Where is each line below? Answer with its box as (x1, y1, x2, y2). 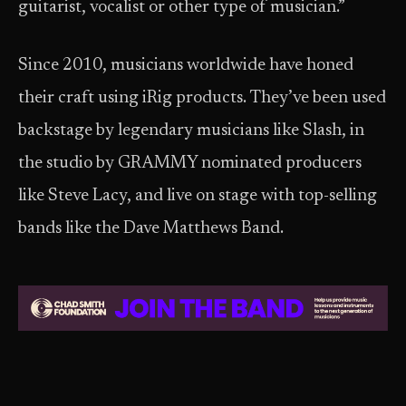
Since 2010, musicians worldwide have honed (18, 57, 353, 74)
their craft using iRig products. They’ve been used (18, 90, 386, 107)
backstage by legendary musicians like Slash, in (18, 122, 364, 140)
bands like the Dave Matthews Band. (18, 220, 284, 237)
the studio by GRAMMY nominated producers (18, 155, 362, 172)
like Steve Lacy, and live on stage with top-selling (18, 188, 377, 205)
